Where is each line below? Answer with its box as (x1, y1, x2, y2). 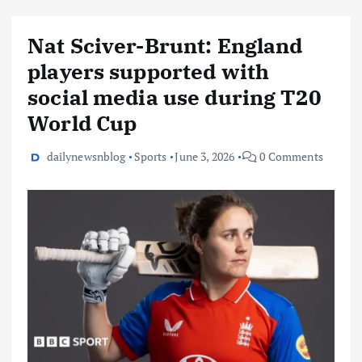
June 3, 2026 (175, 148, 235, 164)
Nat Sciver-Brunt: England (27, 31, 303, 59)
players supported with (27, 57, 270, 85)
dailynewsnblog (46, 148, 126, 164)
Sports (133, 148, 167, 164)
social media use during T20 (27, 82, 322, 111)
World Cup (27, 108, 137, 137)
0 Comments (257, 148, 323, 164)
